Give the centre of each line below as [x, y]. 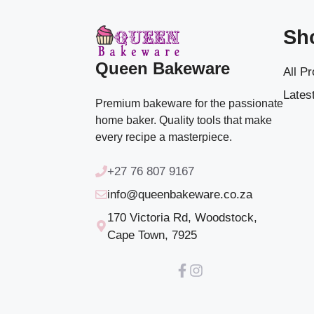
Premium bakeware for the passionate [189, 103]
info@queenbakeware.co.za [180, 194]
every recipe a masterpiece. [164, 137]
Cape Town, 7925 [152, 235]
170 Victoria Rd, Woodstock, [182, 217]
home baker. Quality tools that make [184, 120]
